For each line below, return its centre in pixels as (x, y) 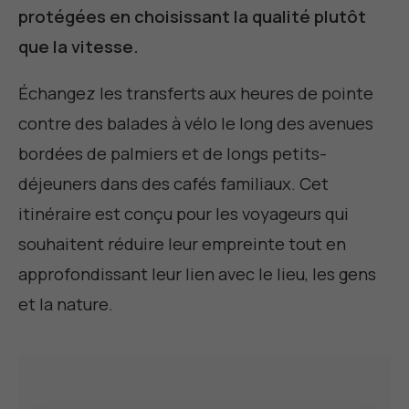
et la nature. (66, 304)
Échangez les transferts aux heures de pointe (196, 94)
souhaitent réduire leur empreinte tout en (182, 244)
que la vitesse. (79, 47)
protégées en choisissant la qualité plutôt (192, 16)
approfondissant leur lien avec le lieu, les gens (197, 274)
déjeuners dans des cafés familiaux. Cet (173, 184)
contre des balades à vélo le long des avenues (196, 124)
